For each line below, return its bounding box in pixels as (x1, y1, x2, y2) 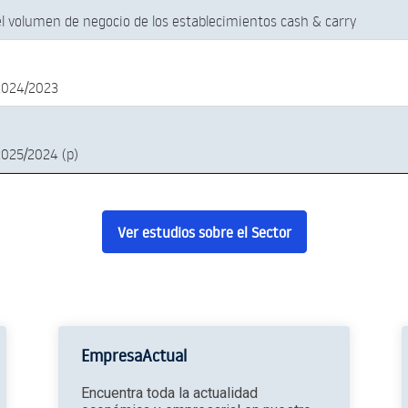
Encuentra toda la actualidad (80, 384, 258, 403)
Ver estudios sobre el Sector (117, 223, 291, 242)
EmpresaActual (80, 344, 187, 367)
